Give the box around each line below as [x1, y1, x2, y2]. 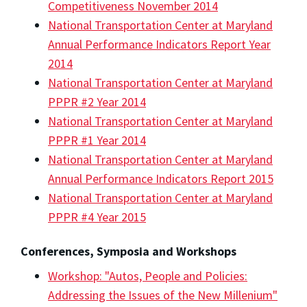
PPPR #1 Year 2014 [48, 132, 146, 148]
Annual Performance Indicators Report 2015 [48, 170, 273, 186]
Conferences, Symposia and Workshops [21, 243, 236, 259]
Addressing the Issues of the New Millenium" [48, 286, 278, 303]
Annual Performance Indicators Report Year [48, 36, 271, 52]
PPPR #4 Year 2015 [48, 208, 146, 225]
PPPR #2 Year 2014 [48, 93, 146, 110]
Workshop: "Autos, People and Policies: [48, 267, 247, 284]
